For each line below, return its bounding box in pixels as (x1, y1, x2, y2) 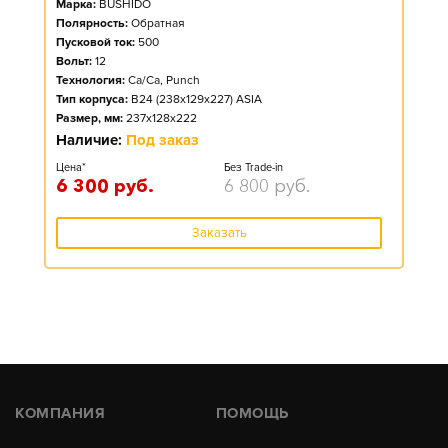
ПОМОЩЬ (215, 404, 289, 422)
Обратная (131, 16, 185, 31)
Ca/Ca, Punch (128, 73, 200, 88)
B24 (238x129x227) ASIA (131, 92, 262, 107)
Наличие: (56, 131, 126, 149)
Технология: (56, 73, 125, 88)
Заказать (191, 225, 247, 241)
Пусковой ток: (56, 35, 135, 50)
